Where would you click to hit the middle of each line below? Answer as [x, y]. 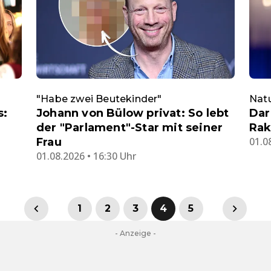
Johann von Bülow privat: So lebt [133, 113]
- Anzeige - [135, 233]
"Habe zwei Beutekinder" [99, 99]
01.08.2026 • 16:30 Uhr [86, 156]
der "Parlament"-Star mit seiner [130, 128]
